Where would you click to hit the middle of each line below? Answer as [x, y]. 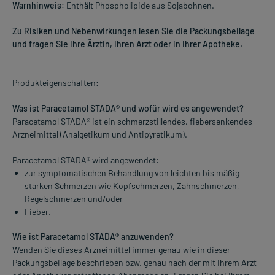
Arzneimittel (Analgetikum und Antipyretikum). [100, 134]
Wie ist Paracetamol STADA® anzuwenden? [93, 237]
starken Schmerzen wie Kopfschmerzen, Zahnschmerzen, [132, 186]
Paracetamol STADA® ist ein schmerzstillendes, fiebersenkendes [132, 122]
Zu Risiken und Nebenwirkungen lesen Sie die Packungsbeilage [134, 31]
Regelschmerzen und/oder [74, 199]
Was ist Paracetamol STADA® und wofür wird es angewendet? [128, 109]
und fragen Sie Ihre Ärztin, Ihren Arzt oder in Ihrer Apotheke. [127, 44]
